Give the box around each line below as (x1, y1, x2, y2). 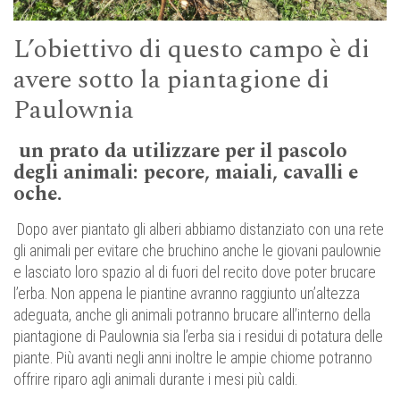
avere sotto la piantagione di (13, 61, 329, 100)
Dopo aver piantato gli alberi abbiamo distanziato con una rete (13, 221, 384, 239)
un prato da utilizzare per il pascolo (13, 136, 347, 167)
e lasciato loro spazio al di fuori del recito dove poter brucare (13, 263, 376, 282)
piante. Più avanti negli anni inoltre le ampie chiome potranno (13, 349, 372, 368)
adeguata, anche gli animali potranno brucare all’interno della (13, 306, 371, 325)
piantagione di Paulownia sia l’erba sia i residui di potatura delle (13, 328, 383, 346)
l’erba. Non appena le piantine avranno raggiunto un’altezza (13, 285, 360, 304)
